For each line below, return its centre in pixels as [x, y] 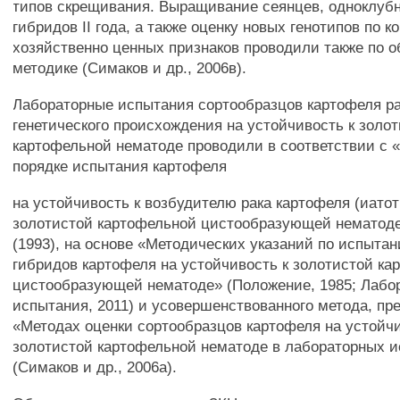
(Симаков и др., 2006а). [95, 367]
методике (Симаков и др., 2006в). [130, 68]
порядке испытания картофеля [120, 166]
